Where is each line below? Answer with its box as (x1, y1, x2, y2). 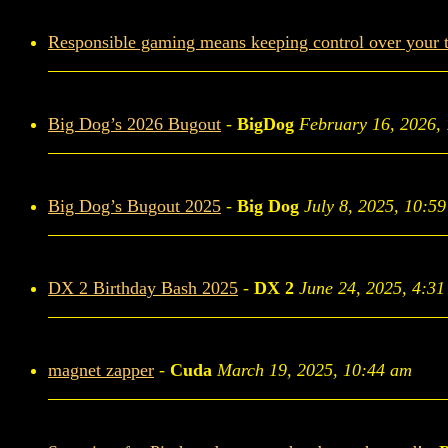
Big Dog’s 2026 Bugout (48, 114, 221, 134)
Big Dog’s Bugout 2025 (48, 196, 221, 216)
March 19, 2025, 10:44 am (217, 360, 412, 380)
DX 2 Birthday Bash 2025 (48, 278, 238, 298)
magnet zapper (48, 360, 154, 380)
